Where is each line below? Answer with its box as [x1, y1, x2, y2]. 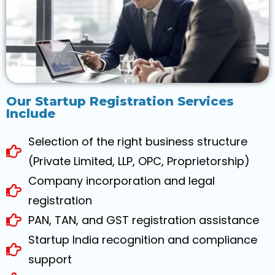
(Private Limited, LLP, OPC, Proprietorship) [28, 153, 250, 169]
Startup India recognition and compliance [28, 231, 258, 247]
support [28, 251, 72, 267]
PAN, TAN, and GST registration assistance [28, 212, 260, 228]
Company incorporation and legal [28, 172, 215, 188]
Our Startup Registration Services [6, 93, 234, 109]
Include [6, 106, 55, 121]
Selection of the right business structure [28, 133, 248, 149]
